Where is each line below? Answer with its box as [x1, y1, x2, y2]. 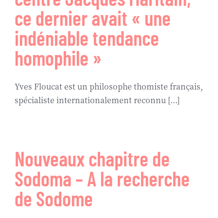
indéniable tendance [15, 26, 159, 50]
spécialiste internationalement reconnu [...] [15, 94, 180, 106]
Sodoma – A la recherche [15, 166, 190, 190]
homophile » [15, 46, 102, 70]
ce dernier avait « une [15, 6, 171, 30]
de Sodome [15, 186, 93, 210]
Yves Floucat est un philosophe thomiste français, [15, 81, 203, 92]
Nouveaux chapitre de [15, 146, 170, 170]
